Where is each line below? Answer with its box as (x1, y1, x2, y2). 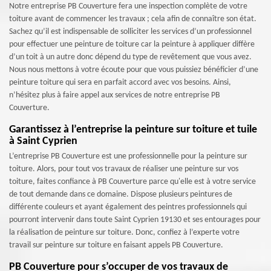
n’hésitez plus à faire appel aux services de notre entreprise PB (9, 91, 220, 100)
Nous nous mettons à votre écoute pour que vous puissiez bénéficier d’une (9, 65, 258, 74)
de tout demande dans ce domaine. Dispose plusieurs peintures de (9, 190, 232, 199)
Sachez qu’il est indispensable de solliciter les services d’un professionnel (9, 27, 252, 36)
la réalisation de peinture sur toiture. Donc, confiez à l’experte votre (9, 228, 240, 237)
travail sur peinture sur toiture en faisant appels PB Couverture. (9, 241, 223, 250)
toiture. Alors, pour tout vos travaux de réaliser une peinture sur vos (9, 165, 238, 174)
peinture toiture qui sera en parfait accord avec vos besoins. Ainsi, (9, 78, 231, 87)
